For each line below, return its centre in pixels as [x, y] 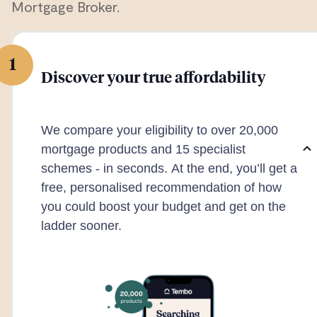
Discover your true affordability [154, 79]
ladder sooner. [81, 225]
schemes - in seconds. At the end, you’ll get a [169, 168]
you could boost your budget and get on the [163, 206]
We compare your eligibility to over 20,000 [160, 130]
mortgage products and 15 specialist [143, 149]
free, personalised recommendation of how [161, 187]
